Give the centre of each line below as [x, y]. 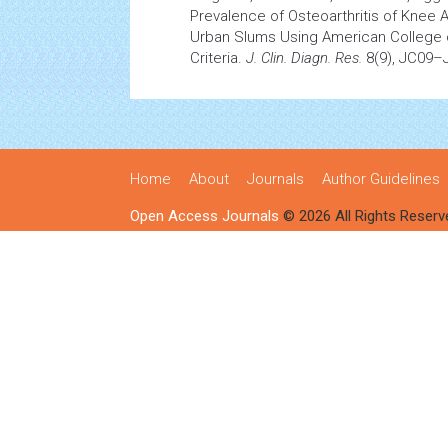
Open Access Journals [204, 216]
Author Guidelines [381, 179]
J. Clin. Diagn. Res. [304, 58]
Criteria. [218, 58]
